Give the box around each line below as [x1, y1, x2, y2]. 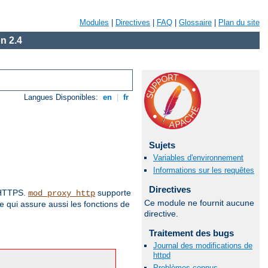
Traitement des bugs [148, 227, 234, 238]
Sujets [148, 140, 175, 150]
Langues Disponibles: [24, 93, 101, 102]
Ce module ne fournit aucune [144, 197, 254, 208]
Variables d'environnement [153, 153, 243, 163]
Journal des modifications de [153, 241, 252, 251]
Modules [80, 18, 109, 27]
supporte [95, 188, 131, 198]
